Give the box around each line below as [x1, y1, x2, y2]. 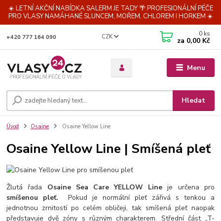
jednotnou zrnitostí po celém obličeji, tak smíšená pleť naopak [6, 203, 215, 213]
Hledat [182, 95, 206, 105]
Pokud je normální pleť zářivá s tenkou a [58, 193, 215, 202]
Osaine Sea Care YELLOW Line [47, 183, 163, 192]
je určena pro [162, 183, 215, 192]
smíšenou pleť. [6, 193, 59, 202]
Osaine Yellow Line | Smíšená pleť [6, 139, 211, 157]
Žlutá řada [6, 183, 47, 192]
